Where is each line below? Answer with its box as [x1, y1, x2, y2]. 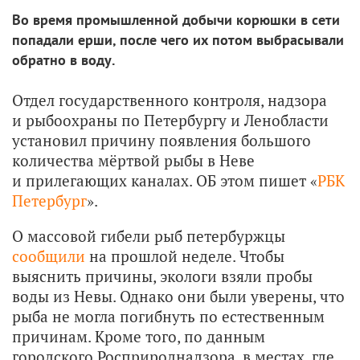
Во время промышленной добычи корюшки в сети [12, 10, 340, 29]
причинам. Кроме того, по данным [12, 325, 265, 346]
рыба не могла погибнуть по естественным [12, 305, 325, 326]
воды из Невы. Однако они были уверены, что [12, 285, 345, 306]
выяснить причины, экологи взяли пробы [12, 265, 313, 286]
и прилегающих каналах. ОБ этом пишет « [12, 170, 317, 190]
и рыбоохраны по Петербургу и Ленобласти [12, 109, 329, 130]
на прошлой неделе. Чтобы [85, 245, 284, 266]
